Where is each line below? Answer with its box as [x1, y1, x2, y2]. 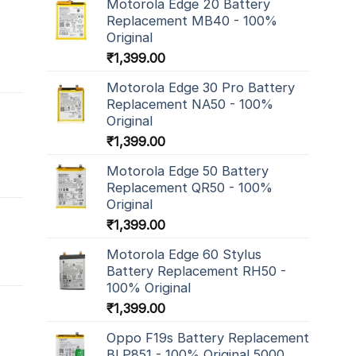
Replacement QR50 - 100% [106, 179, 273, 195]
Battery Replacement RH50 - [106, 262, 286, 279]
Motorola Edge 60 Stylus [106, 246, 261, 262]
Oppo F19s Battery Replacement [106, 329, 309, 346]
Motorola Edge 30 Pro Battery [106, 79, 295, 95]
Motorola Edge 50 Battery [106, 162, 269, 179]
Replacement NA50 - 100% [106, 95, 273, 112]
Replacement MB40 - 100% [106, 12, 277, 29]
